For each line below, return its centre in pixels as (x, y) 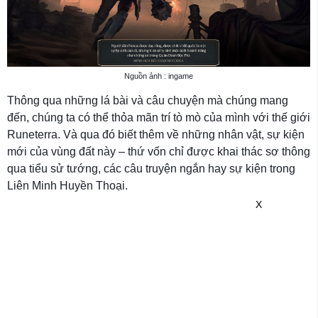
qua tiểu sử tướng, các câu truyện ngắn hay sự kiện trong (151, 169)
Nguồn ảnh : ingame (159, 76)
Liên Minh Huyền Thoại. (67, 186)
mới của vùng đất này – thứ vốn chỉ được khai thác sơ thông (159, 152)
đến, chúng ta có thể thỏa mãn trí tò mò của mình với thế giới (159, 118)
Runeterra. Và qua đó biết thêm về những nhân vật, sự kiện (156, 135)
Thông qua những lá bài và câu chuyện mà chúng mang (148, 101)
